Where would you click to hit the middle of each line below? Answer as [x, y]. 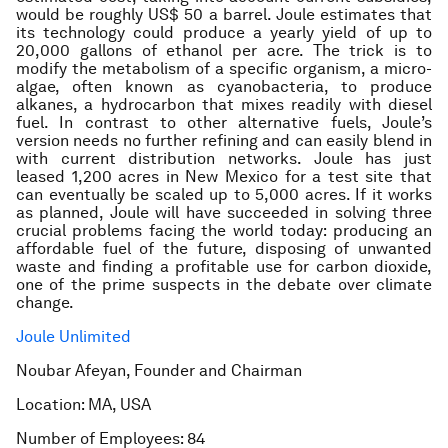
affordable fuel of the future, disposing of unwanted [224, 248]
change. [45, 302]
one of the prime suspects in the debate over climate [224, 284]
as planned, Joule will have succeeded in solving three [224, 212]
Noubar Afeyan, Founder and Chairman [159, 370]
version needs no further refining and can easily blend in [224, 140]
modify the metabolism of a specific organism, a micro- [224, 68]
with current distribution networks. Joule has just [224, 158]
